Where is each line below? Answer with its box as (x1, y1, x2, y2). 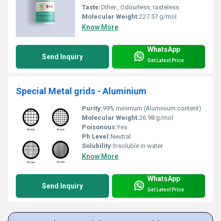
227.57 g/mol (139, 12, 177, 20)
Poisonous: (82, 123, 117, 131)
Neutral (110, 132, 131, 140)
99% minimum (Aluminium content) (103, 104, 201, 112)
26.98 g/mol (139, 113, 173, 121)
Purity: (82, 104, 103, 112)
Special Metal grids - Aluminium (16, 85, 147, 96)
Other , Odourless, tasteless (101, 3, 179, 11)
